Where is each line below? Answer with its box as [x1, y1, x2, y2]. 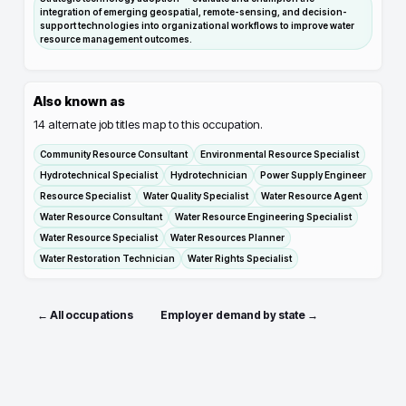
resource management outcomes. [40, 34, 192, 44]
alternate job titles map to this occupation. [45, 117, 263, 131]
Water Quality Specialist [143, 190, 248, 201]
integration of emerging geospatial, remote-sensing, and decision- [40, 6, 347, 17]
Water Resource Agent [261, 190, 362, 201]
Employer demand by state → [160, 308, 318, 322]
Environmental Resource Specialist [200, 149, 359, 159]
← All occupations [37, 308, 133, 322]
